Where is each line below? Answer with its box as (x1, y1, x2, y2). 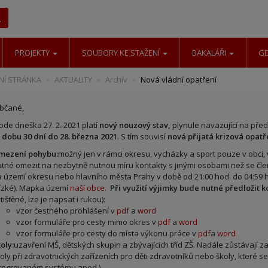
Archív (105, 74, 127, 85)
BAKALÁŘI (192, 47, 228, 58)
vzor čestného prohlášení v (16, 205, 117, 216)
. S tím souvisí (117, 131, 167, 142)
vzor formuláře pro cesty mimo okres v (16, 217, 158, 227)
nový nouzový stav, (99, 120, 170, 130)
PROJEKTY (15, 47, 51, 58)
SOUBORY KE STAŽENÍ (82, 47, 162, 58)
